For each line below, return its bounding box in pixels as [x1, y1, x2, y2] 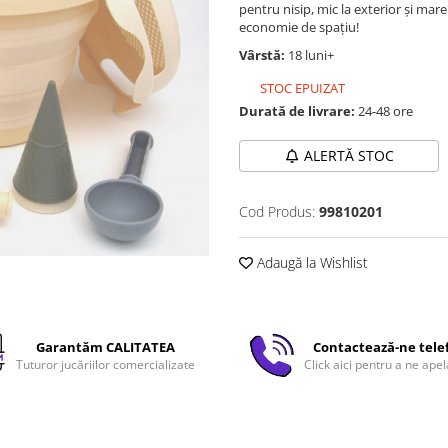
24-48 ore [355, 102, 413, 120]
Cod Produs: [239, 202, 315, 221]
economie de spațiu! [239, 18, 359, 36]
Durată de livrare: [239, 102, 355, 120]
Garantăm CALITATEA [35, 337, 175, 356]
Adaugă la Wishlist [253, 253, 368, 272]
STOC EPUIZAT [257, 79, 345, 97]
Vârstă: [239, 46, 288, 64]
